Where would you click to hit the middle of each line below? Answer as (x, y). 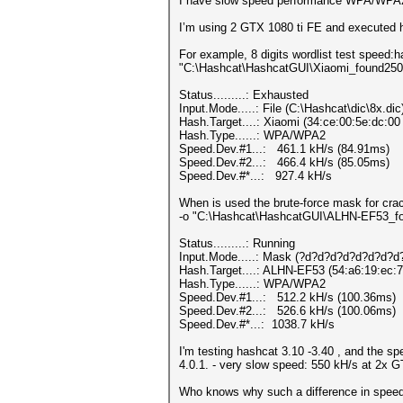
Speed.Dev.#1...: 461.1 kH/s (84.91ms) (284, 149)
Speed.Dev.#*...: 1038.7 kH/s (257, 324)
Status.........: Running (237, 243)
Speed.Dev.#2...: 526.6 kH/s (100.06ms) (287, 311)
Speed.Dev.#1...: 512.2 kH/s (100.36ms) (287, 297)
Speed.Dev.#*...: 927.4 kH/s (255, 176)
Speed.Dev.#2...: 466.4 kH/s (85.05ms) (284, 162)
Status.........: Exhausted (244, 95)
